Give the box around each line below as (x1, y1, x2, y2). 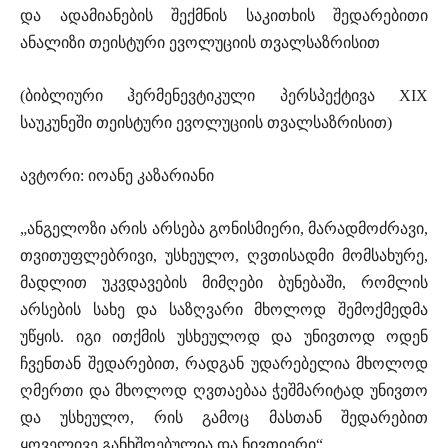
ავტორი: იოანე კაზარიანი (20, 167, 214, 185)
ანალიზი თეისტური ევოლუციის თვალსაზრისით (20, 34, 380, 52)
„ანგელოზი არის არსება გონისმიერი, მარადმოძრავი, (20, 220, 428, 238)
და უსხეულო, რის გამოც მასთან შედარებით (20, 409, 428, 427)
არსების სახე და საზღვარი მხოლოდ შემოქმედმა (20, 301, 428, 319)
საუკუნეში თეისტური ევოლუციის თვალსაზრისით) (20, 114, 392, 132)
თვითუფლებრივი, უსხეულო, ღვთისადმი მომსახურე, (20, 247, 428, 265)
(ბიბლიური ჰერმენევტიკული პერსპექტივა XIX (20, 87, 428, 105)
